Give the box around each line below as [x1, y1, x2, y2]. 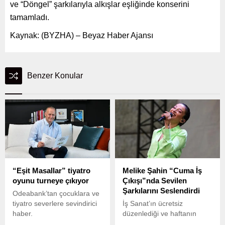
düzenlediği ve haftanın [123, 209, 196, 218]
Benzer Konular [27, 71, 83, 80]
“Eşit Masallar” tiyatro [13, 166, 90, 175]
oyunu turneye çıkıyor [13, 176, 89, 185]
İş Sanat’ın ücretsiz [123, 199, 183, 208]
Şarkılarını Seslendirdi [123, 186, 200, 195]
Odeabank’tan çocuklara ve [13, 189, 99, 198]
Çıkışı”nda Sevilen [123, 176, 187, 185]
